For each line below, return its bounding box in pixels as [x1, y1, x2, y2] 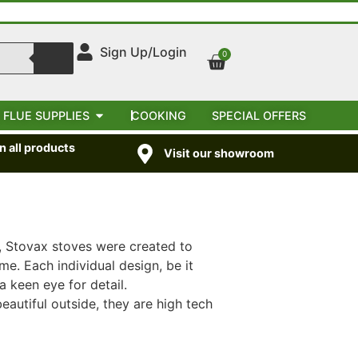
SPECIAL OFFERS [211, 109, 306, 123]
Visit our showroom [164, 146, 275, 161]
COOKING [130, 109, 186, 123]
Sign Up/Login [100, 44, 188, 61]
